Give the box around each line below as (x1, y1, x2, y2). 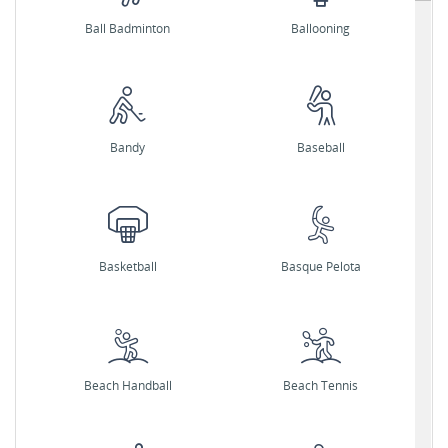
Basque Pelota (280, 258, 361, 275)
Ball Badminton (85, 20, 170, 37)
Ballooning (291, 20, 350, 37)
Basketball (98, 258, 157, 275)
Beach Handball (83, 377, 172, 394)
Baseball (296, 139, 345, 156)
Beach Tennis (283, 377, 358, 394)
